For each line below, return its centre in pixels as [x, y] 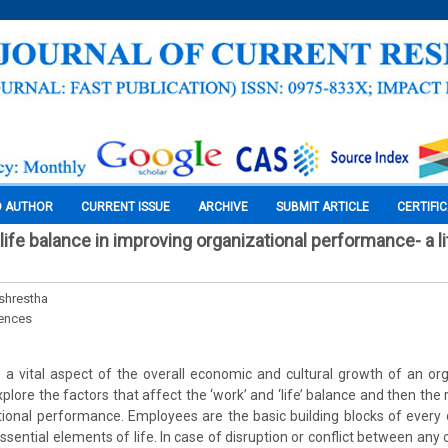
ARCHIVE [223, 207]
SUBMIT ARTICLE [322, 207]
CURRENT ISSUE [125, 207]
